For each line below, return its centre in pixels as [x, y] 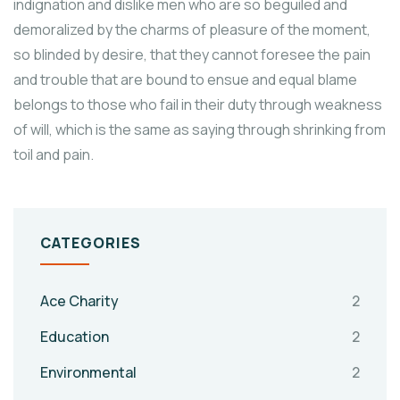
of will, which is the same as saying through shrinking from [200, 130]
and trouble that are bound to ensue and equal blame [185, 80]
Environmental [88, 373]
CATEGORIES [91, 243]
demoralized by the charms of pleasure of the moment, [192, 30]
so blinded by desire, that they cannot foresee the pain [192, 55]
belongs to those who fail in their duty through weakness [198, 105]
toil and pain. [54, 155]
